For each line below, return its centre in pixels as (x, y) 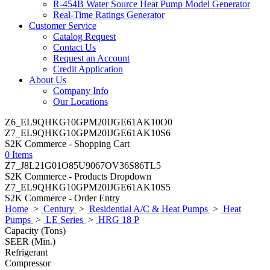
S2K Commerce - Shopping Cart (67, 144)
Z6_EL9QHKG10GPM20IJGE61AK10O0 (89, 122)
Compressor (28, 263)
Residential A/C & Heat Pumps (149, 209)
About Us (48, 80)
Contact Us (74, 47)
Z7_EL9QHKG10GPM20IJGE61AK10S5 (88, 187)
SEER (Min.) (30, 241)
